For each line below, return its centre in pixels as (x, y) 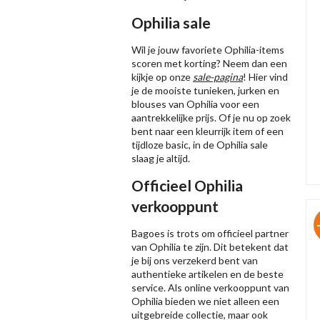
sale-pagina (218, 77)
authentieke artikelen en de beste (207, 274)
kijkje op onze (162, 77)
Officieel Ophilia (187, 186)
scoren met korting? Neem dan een (209, 64)
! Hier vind (265, 77)
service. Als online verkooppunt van (210, 288)
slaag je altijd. (161, 159)
